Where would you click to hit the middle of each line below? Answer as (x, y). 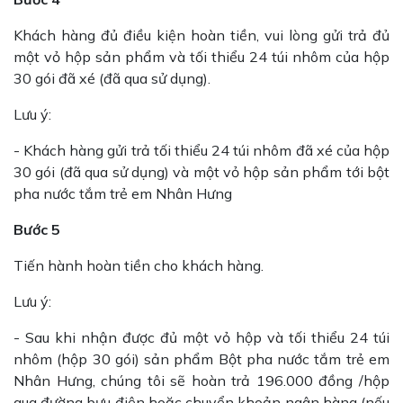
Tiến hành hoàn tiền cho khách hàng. (139, 265)
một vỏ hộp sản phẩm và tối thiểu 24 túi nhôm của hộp (201, 57)
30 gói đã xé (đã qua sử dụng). (112, 78)
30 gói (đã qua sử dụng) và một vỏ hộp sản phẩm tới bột (201, 172)
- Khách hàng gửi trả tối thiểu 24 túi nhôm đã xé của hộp (201, 150)
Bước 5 (37, 229)
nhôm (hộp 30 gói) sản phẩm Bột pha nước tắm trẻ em (201, 359)
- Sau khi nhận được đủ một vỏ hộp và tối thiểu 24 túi (201, 337)
